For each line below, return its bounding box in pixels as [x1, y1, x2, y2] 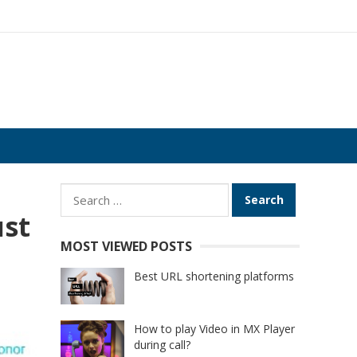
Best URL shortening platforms [134, 269, 294, 284]
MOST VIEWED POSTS [61, 237, 192, 255]
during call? [134, 337, 190, 353]
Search [60, 184, 100, 202]
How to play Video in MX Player [134, 321, 295, 337]
